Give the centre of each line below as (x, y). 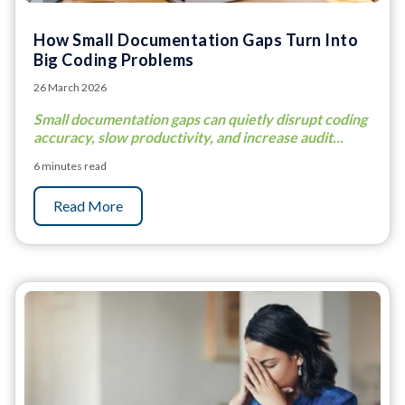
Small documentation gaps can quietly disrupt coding (200, 118)
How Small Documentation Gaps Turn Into (196, 39)
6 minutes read (70, 165)
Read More (88, 205)
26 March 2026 (70, 87)
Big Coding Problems (114, 59)
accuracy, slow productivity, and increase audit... (188, 137)
